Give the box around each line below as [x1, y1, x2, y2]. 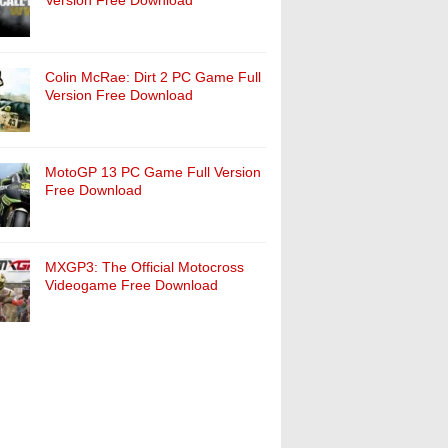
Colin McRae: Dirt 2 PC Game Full [45, 69, 261, 85]
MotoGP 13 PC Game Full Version [45, 164, 261, 180]
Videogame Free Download [45, 277, 218, 293]
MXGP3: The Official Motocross [45, 259, 244, 275]
